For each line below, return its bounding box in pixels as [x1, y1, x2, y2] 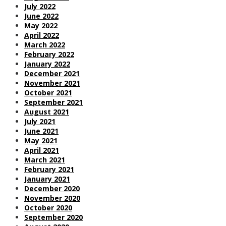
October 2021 [24, 87, 72, 97]
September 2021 [24, 97, 83, 107]
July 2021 [24, 116, 55, 126]
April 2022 [24, 30, 59, 40]
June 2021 [24, 126, 59, 136]
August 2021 [24, 106, 69, 117]
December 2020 [24, 183, 80, 193]
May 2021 [24, 135, 58, 145]
